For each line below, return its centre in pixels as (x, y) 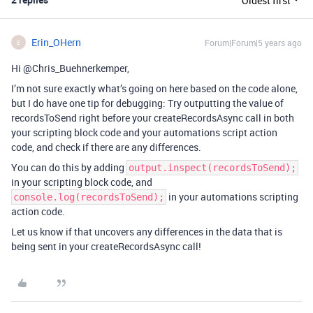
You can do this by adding (69, 167)
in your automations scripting (232, 197)
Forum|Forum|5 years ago (253, 43)
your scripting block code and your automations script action (144, 132)
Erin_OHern (56, 42)
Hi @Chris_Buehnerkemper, (70, 68)
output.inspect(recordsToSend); (212, 168)
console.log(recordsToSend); (89, 197)
